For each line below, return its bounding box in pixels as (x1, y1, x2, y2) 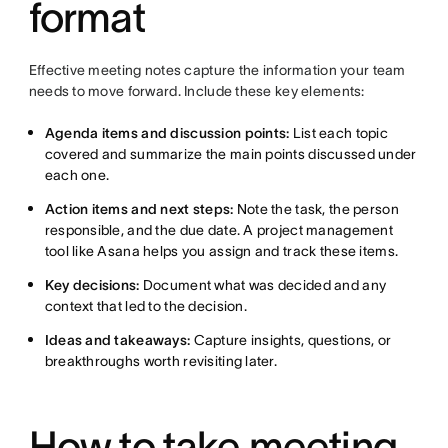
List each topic (289, 125, 388, 142)
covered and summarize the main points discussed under (44, 146, 417, 163)
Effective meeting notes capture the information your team (28, 62, 406, 79)
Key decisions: (44, 277, 140, 294)
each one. (44, 167, 110, 184)
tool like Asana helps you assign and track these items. (44, 243, 399, 260)
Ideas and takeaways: (44, 332, 191, 349)
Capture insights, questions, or (190, 332, 392, 349)
